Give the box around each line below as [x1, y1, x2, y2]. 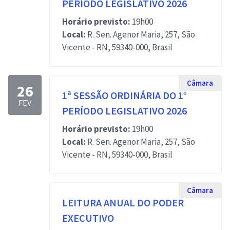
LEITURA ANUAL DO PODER [62, 196, 184, 209]
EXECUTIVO [62, 212, 114, 224]
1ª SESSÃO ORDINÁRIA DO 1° [62, 89, 187, 102]
